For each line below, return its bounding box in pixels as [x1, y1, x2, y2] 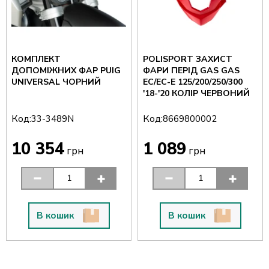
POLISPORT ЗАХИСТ [143, 53, 232, 65]
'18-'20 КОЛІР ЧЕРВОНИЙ [143, 88, 250, 100]
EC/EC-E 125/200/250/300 [143, 76, 243, 88]
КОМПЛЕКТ [11, 53, 61, 65]
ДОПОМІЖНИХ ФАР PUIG [11, 65, 121, 77]
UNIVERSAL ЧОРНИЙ [11, 76, 101, 88]
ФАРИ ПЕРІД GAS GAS [143, 65, 240, 77]
